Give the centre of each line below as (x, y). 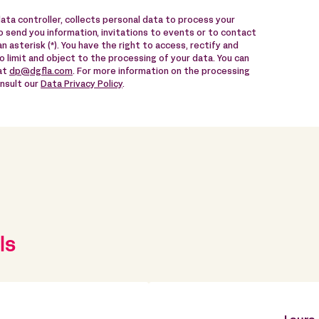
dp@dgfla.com (41, 72)
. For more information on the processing (161, 72)
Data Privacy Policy (82, 85)
